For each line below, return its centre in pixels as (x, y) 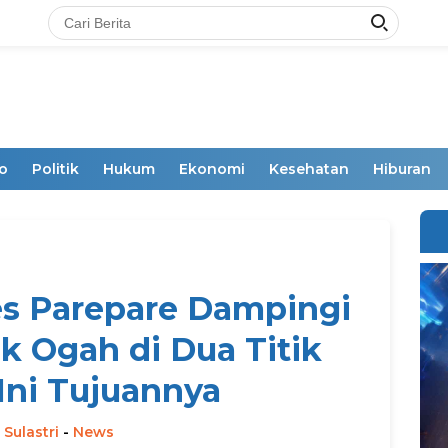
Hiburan (402, 169)
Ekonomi (212, 169)
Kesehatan (309, 169)
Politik (55, 169)
